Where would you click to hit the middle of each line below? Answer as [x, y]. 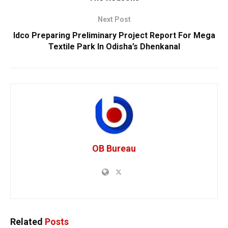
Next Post [114, 19]
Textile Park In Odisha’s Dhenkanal [114, 46]
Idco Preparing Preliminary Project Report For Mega [114, 35]
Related [26, 221]
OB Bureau [114, 148]
